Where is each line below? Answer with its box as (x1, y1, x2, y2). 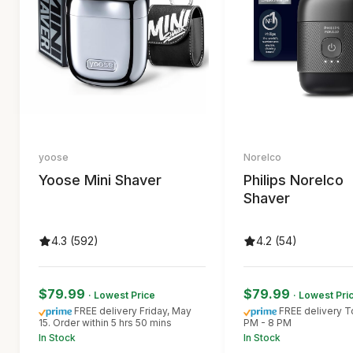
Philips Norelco (243, 172, 344, 188)
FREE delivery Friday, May (74, 305, 192, 317)
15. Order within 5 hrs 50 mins (39, 317, 172, 329)
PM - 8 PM (243, 317, 292, 329)
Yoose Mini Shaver (39, 172, 162, 188)
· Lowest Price (88, 289, 155, 301)
